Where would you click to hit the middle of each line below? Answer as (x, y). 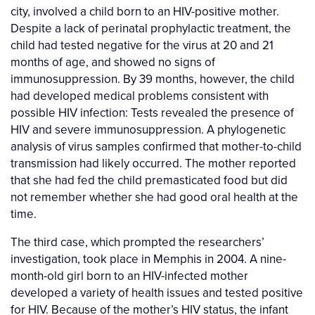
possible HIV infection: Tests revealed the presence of (152, 113)
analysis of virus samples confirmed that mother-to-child (156, 147)
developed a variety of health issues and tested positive (157, 293)
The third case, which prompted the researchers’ (137, 242)
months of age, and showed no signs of (113, 62)
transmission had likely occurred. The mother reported (153, 163)
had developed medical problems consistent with (140, 96)
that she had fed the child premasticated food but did (149, 180)
